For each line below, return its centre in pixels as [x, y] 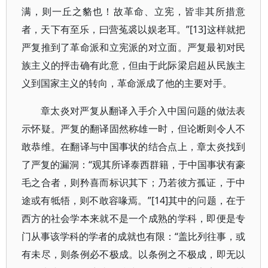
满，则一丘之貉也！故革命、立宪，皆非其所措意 [134, 11]
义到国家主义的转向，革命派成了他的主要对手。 [127, 83]
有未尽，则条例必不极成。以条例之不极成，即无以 [134, 254]
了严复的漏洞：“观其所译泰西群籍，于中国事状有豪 [134, 165]
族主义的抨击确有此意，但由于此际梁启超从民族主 [134, 65]
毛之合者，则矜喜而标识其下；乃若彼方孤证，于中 [134, 182]
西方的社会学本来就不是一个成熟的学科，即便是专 [134, 218]
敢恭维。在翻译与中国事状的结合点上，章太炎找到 [134, 147]
